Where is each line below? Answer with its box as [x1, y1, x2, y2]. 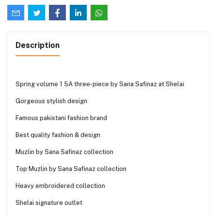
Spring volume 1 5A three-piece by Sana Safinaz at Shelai [15, 80, 184, 88]
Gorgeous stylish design [15, 97, 87, 105]
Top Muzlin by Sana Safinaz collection [15, 165, 126, 172]
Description [15, 40, 60, 50]
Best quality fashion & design [15, 131, 100, 139]
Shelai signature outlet [15, 199, 82, 206]
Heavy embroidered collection [15, 182, 105, 189]
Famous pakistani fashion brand [15, 114, 107, 122]
